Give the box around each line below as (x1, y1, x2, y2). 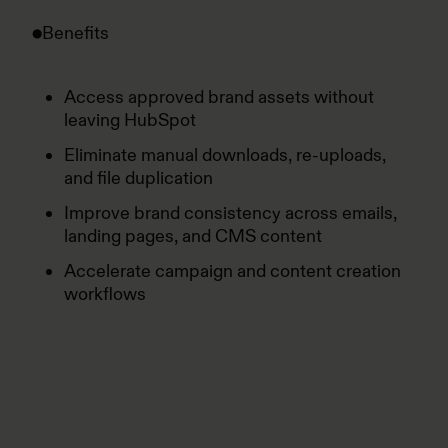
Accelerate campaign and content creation (64, 260, 401, 282)
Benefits (42, 22, 109, 44)
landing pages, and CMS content (64, 225, 322, 247)
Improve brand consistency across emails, (64, 202, 397, 224)
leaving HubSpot (64, 109, 196, 131)
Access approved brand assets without (64, 86, 374, 108)
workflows (64, 283, 146, 305)
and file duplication (64, 167, 213, 189)
